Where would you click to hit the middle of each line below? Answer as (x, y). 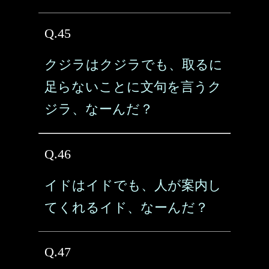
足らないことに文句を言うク (133, 87)
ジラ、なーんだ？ (99, 109)
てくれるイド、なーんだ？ (126, 207)
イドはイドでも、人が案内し (133, 185)
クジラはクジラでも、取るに (134, 65)
